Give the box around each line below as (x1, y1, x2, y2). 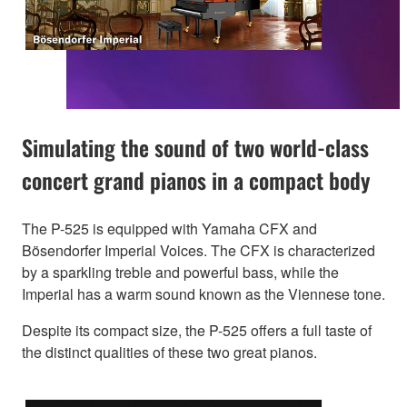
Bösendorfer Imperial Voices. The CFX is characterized (22, 240, 375, 262)
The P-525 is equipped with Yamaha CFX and (22, 218, 317, 240)
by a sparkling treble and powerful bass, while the (22, 262, 339, 283)
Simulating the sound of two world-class (22, 131, 369, 164)
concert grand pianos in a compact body (22, 164, 370, 197)
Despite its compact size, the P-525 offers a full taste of (22, 320, 372, 342)
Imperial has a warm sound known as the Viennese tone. (22, 283, 385, 305)
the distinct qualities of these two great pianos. (22, 342, 317, 363)
